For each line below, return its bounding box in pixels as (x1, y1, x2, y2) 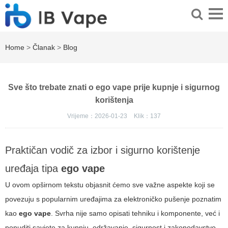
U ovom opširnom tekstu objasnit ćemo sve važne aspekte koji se (5, 181, 215, 189)
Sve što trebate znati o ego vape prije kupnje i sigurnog (8, 83, 220, 92)
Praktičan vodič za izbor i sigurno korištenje (5, 145, 200, 156)
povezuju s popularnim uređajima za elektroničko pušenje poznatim (5, 195, 221, 204)
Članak (33, 43, 55, 52)
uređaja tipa (5, 163, 61, 175)
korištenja (95, 96, 133, 105)
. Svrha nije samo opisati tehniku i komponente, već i (51, 209, 220, 218)
